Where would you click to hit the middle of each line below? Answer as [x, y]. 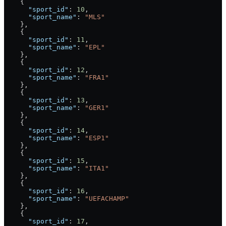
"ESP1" [97, 138]
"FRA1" [97, 77]
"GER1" [97, 107]
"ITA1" [97, 168]
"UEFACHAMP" [107, 198]
